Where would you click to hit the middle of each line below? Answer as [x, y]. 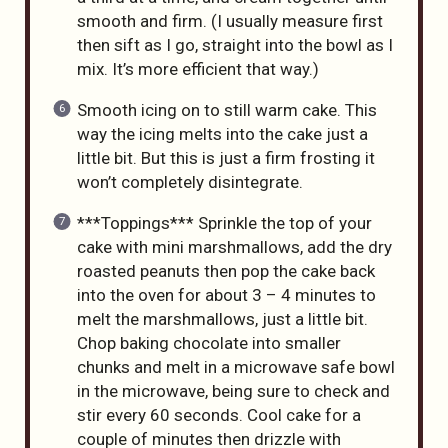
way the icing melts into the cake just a [222, 133]
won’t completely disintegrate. [189, 181]
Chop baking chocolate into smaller [208, 342]
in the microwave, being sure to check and [233, 390]
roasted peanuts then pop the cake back [225, 270]
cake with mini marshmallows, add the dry [234, 246]
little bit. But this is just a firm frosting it [225, 157]
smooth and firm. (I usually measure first [229, 20]
